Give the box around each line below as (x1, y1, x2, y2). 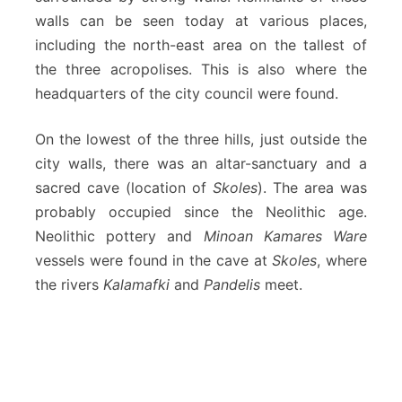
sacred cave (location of (35, 178, 213, 197)
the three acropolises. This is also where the (35, 59, 367, 78)
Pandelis (204, 275, 260, 293)
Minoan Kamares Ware (203, 226, 368, 245)
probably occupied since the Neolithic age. (35, 202, 367, 221)
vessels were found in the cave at (35, 250, 273, 269)
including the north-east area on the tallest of (35, 35, 367, 54)
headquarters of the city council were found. (35, 83, 338, 102)
